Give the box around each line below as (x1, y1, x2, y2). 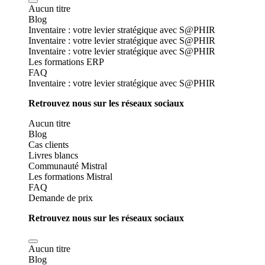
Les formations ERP (28, 57, 104, 67)
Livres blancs (28, 150, 78, 160)
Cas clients (28, 140, 69, 150)
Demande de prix (28, 193, 93, 203)
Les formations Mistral (28, 172, 112, 182)
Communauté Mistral (28, 161, 107, 171)
